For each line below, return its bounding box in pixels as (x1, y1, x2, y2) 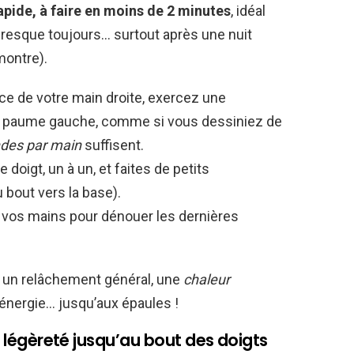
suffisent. (81, 137, 144, 154)
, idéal (231, 2, 265, 20)
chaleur (183, 271, 230, 288)
